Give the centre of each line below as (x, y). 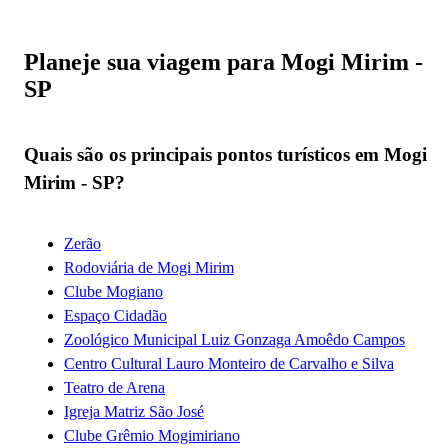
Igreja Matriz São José (134, 411)
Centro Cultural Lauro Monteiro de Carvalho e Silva (229, 363)
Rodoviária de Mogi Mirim (149, 267)
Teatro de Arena (114, 387)
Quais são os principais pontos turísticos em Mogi (225, 155)
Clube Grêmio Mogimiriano (152, 435)
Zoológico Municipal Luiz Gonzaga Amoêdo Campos (234, 339)
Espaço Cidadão (115, 315)
